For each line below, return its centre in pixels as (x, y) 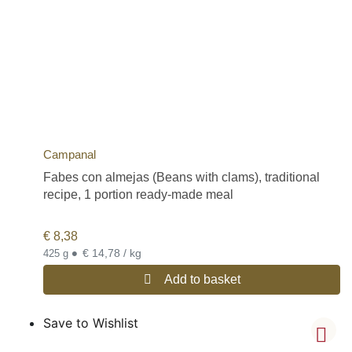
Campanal (70, 155)
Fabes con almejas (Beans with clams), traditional (181, 178)
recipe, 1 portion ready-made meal (138, 195)
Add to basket (202, 279)
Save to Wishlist (91, 323)
